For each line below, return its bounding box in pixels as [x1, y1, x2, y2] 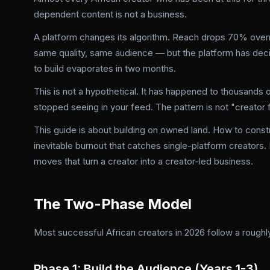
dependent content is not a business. [34, 8, 187, 20]
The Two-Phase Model [34, 195, 192, 213]
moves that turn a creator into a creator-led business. [34, 155, 253, 167]
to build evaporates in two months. [34, 63, 176, 74]
